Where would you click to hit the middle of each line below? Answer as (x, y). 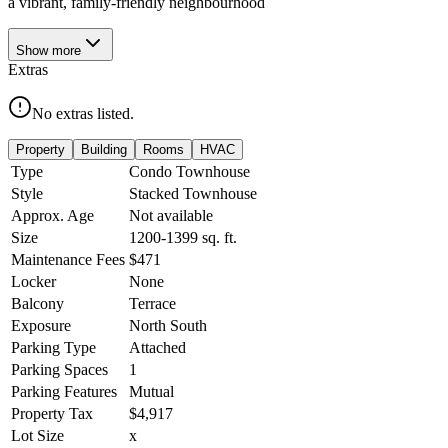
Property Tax (52, 413)
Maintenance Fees (68, 259)
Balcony (37, 303)
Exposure (41, 325)
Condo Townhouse (189, 171)
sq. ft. (217, 237)
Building (104, 149)
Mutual (151, 391)
